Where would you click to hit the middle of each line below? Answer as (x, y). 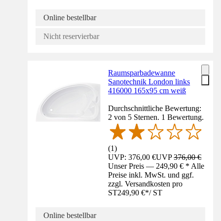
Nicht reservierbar (71, 37)
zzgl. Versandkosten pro (146, 184)
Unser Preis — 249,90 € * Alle (156, 166)
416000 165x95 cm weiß (147, 91)
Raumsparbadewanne (142, 73)
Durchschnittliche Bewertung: (155, 109)
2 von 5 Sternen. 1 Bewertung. (156, 117)
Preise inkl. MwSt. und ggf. (151, 175)
